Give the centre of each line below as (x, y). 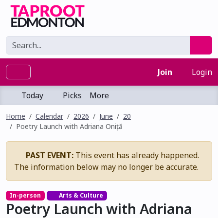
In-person (25, 195)
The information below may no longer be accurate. (106, 167)
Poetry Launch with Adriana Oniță (69, 126)
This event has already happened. (136, 155)
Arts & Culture (81, 195)
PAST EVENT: (50, 155)
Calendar (49, 116)
